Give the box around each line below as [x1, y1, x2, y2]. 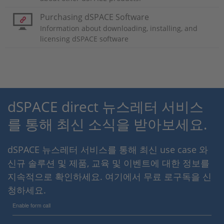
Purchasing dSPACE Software [40, 11, 149, 22]
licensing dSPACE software [40, 33, 128, 43]
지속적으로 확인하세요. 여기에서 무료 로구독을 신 [7, 170, 211, 182]
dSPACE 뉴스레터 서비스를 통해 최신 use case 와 [7, 143, 208, 155]
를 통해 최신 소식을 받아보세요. [7, 114, 207, 133]
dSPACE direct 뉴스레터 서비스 [7, 96, 203, 116]
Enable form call [12, 201, 50, 209]
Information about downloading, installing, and [40, 23, 197, 33]
